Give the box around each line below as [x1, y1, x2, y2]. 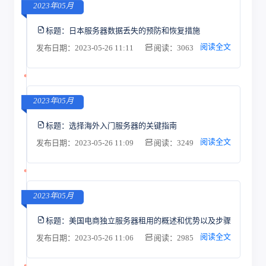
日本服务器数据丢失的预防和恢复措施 [68, 26, 200, 35]
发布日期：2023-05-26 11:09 [36, 138, 135, 147]
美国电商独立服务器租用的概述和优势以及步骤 [68, 216, 231, 225]
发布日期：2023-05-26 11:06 [36, 233, 135, 242]
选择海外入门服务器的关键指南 [68, 121, 177, 130]
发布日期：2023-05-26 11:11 [36, 43, 135, 52]
